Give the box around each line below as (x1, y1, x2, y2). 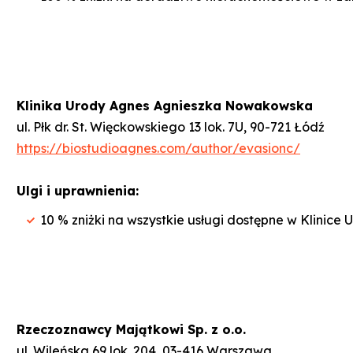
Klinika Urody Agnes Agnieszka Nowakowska (17, 97, 313, 113)
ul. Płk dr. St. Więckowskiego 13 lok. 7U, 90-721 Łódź (17, 118, 325, 135)
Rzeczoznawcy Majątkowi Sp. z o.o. (17, 321, 246, 337)
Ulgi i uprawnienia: (17, 182, 139, 199)
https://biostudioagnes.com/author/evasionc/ (17, 139, 300, 156)
